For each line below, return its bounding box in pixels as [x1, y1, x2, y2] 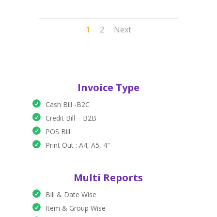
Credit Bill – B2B [45, 113, 96, 123]
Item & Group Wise [45, 203, 106, 213]
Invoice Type [77, 81, 139, 94]
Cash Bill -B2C [45, 100, 90, 109]
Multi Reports [74, 171, 143, 185]
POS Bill [45, 127, 70, 137]
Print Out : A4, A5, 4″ [45, 140, 110, 150]
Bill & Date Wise [45, 190, 96, 200]
